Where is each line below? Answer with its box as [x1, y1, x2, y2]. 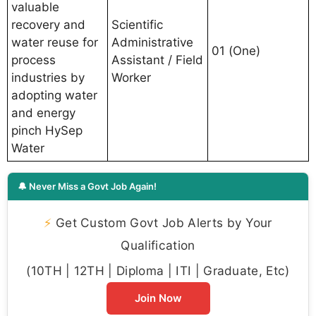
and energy [11, 106, 75, 121]
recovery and [11, 18, 85, 32]
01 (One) [212, 44, 260, 59]
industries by [11, 71, 85, 85]
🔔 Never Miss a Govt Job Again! [18, 181, 157, 193]
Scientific [111, 18, 163, 32]
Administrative [111, 35, 193, 50]
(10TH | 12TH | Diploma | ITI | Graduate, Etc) [26, 263, 290, 279]
